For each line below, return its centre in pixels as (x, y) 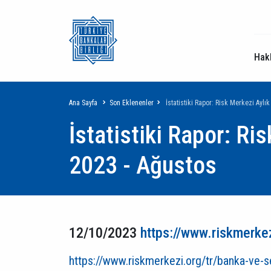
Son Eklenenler (132, 103)
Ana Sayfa (83, 103)
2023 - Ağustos (143, 165)
